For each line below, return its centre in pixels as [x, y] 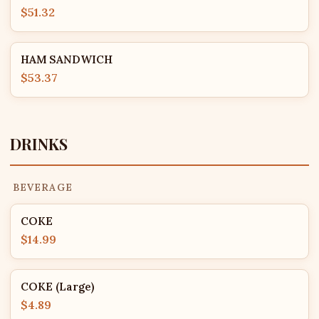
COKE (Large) [58, 287]
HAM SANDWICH [67, 59]
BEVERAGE [43, 187]
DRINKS [39, 144]
